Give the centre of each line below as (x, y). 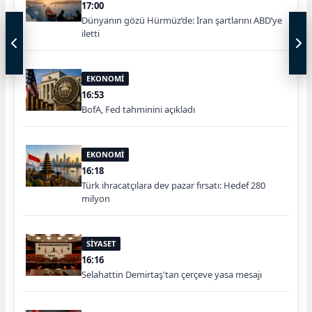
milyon (96, 199)
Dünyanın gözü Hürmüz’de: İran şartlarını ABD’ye (182, 21)
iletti (91, 34)
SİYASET (101, 244)
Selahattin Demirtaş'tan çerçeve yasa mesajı (172, 275)
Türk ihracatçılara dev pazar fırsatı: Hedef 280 (173, 186)
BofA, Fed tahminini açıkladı (138, 110)
